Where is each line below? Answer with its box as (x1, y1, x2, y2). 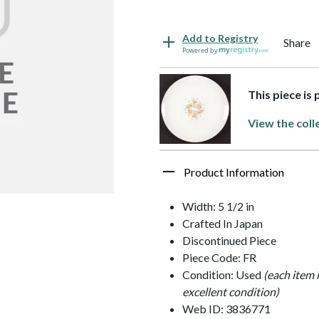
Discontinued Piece (182, 233, 276, 247)
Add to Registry (182, 31, 258, 44)
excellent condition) (182, 284, 279, 298)
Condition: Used (182, 267, 263, 281)
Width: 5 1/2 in (182, 199, 254, 213)
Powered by (182, 45, 219, 55)
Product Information (184, 164, 284, 179)
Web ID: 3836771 (182, 301, 271, 315)
